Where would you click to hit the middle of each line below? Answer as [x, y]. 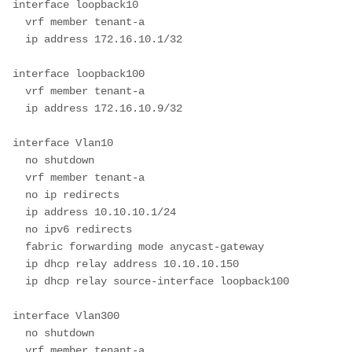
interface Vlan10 [63, 143]
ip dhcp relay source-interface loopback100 [19, 281]
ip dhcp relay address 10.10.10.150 [19, 264]
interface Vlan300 [66, 315]
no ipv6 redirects [19, 229]
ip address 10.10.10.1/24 [19, 212]
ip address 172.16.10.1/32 [19, 39]
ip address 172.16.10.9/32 [19, 108]
